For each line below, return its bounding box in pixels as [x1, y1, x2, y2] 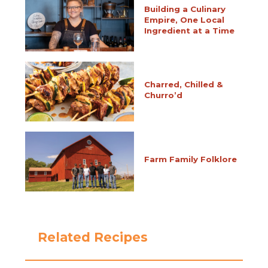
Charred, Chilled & [144, 79, 223, 89]
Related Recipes [37, 229, 148, 245]
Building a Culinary [144, 4, 226, 14]
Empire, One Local [144, 14, 224, 25]
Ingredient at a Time [144, 25, 234, 35]
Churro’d [144, 90, 182, 100]
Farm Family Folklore [144, 154, 237, 165]
